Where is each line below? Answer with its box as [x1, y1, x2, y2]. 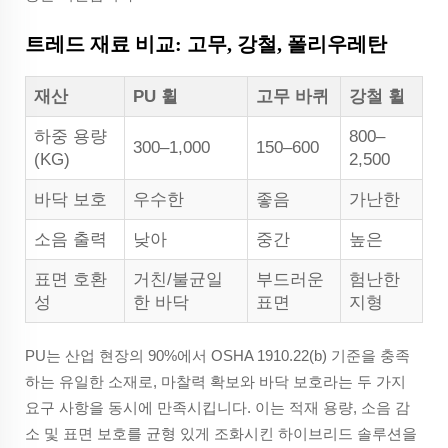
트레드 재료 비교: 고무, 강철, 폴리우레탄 [25, 32, 387, 55]
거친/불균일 [133, 269, 223, 289]
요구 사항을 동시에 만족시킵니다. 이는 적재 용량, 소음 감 [25, 398, 410, 416]
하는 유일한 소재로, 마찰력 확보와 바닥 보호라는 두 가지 [25, 372, 406, 390]
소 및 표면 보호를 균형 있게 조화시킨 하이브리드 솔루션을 [25, 424, 417, 442]
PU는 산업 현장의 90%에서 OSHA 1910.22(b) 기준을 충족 [25, 346, 410, 364]
